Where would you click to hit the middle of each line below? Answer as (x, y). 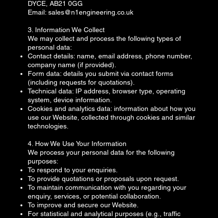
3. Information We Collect (66, 30)
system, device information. (70, 100)
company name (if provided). (72, 65)
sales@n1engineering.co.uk (91, 12)
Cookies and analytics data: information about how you (112, 109)
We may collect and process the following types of (105, 38)
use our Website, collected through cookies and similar (112, 117)
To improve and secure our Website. (83, 205)
